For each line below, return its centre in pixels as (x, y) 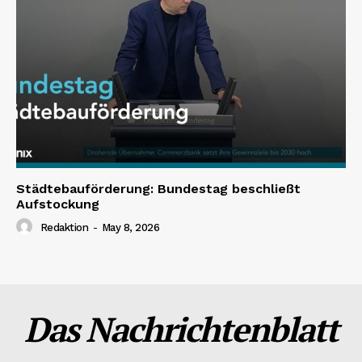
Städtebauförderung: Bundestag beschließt (158, 189)
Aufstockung (58, 204)
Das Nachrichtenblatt (181, 329)
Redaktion (64, 228)
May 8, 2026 (130, 228)
